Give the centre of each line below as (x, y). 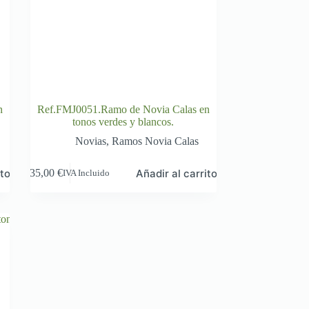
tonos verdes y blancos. (123, 121)
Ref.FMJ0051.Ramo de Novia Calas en (123, 109)
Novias (91, 141)
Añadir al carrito (177, 173)
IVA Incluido (87, 173)
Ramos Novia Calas (156, 141)
